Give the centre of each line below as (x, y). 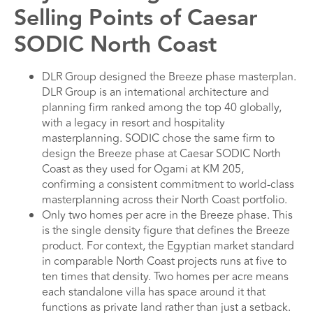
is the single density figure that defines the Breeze (166, 230)
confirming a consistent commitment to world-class (168, 184)
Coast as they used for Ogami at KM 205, (143, 169)
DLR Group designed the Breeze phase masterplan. (169, 77)
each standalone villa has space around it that (154, 292)
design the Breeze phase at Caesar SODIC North (161, 153)
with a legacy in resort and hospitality (133, 123)
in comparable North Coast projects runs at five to (164, 261)
